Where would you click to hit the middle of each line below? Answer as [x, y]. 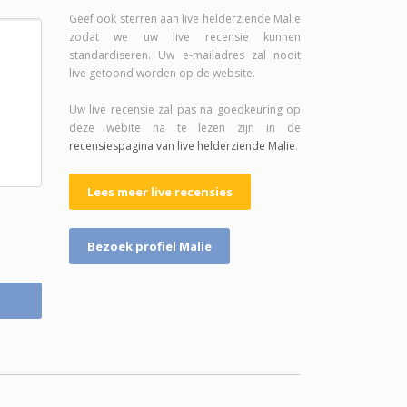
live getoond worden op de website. [162, 73]
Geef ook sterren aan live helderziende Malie [185, 19]
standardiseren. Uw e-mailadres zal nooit [185, 55]
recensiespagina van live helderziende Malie [182, 146]
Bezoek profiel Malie [149, 246]
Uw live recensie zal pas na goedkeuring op [185, 109]
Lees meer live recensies [160, 192]
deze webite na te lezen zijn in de [185, 128]
